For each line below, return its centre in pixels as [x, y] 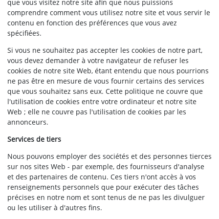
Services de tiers [34, 139]
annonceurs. [28, 122]
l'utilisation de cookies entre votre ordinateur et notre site [102, 101]
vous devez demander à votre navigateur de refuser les [98, 60]
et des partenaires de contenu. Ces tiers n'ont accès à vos [102, 177]
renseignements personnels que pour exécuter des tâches [103, 187]
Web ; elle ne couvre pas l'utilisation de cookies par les [97, 112]
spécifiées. [24, 33]
